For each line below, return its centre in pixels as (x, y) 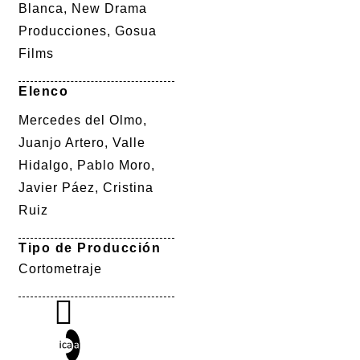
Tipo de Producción (90, 248)
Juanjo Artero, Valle (82, 143)
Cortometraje (60, 269)
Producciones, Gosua (88, 31)
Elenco (43, 91)
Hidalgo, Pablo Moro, (87, 165)
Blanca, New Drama (83, 8)
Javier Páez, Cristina (86, 188)
